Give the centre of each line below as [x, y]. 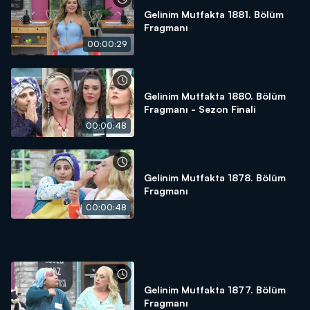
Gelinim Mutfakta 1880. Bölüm [215, 96]
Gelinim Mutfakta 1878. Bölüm [215, 177]
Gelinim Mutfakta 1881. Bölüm [214, 14]
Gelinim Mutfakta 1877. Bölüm [215, 290]
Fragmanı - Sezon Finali [200, 109]
